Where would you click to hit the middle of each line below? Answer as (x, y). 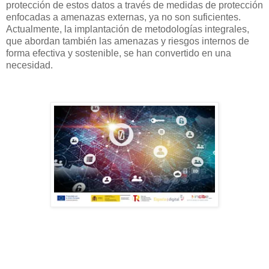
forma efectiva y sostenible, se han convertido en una (119, 53)
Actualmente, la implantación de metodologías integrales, (128, 29)
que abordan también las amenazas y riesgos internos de (128, 41)
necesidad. (29, 65)
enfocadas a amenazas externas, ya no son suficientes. (123, 17)
